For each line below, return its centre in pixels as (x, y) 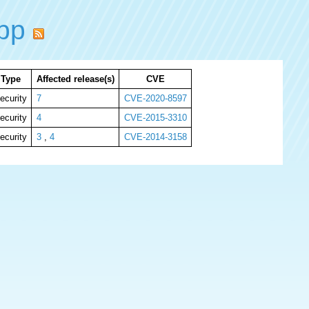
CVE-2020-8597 (155, 98)
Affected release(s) (75, 79)
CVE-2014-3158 (155, 137)
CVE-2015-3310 (155, 118)
